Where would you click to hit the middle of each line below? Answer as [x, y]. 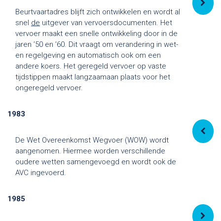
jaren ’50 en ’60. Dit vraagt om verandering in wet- [97, 44]
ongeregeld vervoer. [49, 88]
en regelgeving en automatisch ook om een [88, 55]
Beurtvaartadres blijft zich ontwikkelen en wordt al [98, 12]
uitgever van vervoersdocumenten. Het [106, 22]
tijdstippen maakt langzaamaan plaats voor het [93, 77]
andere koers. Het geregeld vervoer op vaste [91, 66]
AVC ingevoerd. [41, 172]
